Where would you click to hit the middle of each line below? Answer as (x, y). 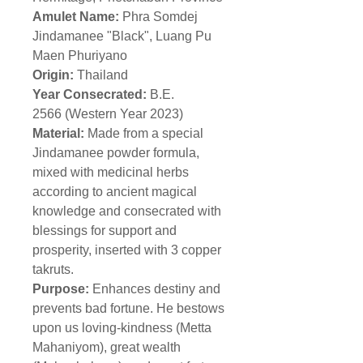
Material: (60, 134)
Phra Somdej (160, 17)
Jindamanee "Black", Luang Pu (122, 36)
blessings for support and (105, 231)
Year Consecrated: (90, 95)
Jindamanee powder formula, (116, 153)
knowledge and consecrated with (127, 211)
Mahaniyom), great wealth (107, 348)
